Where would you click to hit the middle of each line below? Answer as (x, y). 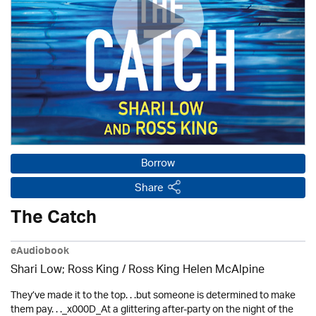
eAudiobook (40, 253)
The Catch (54, 220)
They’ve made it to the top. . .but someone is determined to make (153, 296)
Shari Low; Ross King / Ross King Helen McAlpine (138, 271)
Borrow (158, 164)
